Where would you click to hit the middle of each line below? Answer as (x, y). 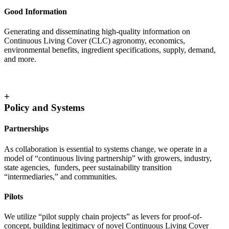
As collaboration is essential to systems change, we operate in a (106, 149)
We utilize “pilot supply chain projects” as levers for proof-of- (103, 217)
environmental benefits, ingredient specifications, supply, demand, (110, 50)
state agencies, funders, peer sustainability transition (88, 167)
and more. (20, 59)
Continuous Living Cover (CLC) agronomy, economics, (95, 41)
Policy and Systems (44, 108)
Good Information (36, 12)
